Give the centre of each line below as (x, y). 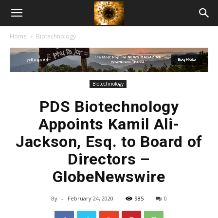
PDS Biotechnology (109, 107)
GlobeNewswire (109, 177)
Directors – (109, 159)
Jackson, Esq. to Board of (109, 142)
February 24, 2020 (91, 198)
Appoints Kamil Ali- (109, 124)
